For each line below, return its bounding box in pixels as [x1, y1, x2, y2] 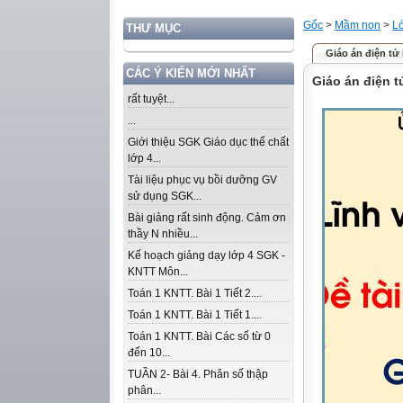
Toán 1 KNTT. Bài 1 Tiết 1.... [128, 309, 262, 321]
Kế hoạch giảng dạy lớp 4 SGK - [128, 249, 285, 262]
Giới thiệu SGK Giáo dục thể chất [128, 136, 289, 148]
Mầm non [335, 19, 381, 31]
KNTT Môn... [128, 265, 188, 278]
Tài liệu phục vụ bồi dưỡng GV [128, 174, 277, 186]
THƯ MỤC [126, 22, 181, 35]
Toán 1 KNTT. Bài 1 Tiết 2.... [128, 287, 262, 300]
